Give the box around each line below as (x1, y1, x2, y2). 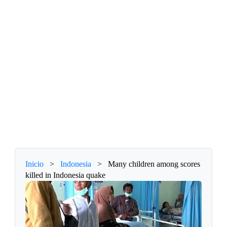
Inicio (25, 160, 44, 169)
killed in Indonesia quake (25, 171, 106, 180)
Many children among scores (108, 160, 201, 169)
